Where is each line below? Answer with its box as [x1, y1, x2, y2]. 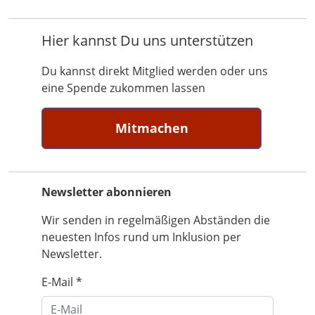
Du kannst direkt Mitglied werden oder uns [41, 63, 269, 79]
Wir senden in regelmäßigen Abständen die [41, 212, 271, 228]
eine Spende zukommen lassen [41, 80, 206, 96]
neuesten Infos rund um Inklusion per [41, 229, 242, 245]
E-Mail [41, 274, 77, 290]
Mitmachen [115, 120, 188, 136]
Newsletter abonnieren [41, 184, 172, 200]
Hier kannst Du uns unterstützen [41, 31, 254, 50]
